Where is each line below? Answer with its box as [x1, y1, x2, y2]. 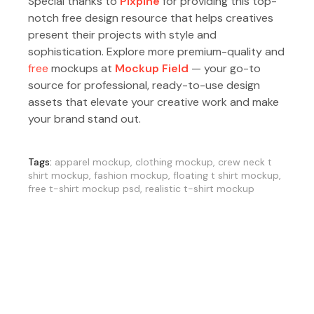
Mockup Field [115, 60, 189, 76]
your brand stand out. [28, 111, 141, 126]
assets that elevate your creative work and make [28, 94, 279, 109]
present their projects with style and [28, 27, 217, 42]
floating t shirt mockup [173, 168, 279, 182]
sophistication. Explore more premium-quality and [28, 43, 285, 59]
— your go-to [189, 60, 261, 76]
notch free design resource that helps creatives [28, 10, 273, 25]
